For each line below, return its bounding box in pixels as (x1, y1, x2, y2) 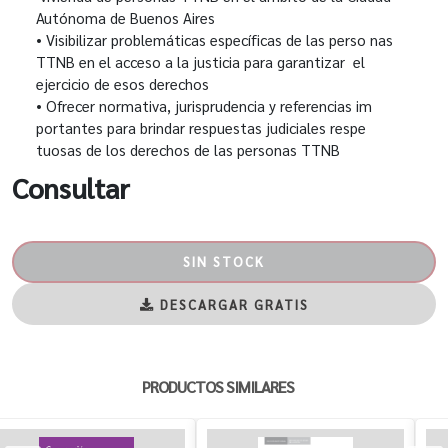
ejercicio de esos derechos (36, 73, 217, 93)
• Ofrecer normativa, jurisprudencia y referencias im (36, 95, 372, 115)
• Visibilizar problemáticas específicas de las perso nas (36, 29, 393, 49)
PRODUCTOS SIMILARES (142, 376, 294, 398)
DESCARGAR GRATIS (154, 295, 309, 313)
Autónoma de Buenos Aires (36, 7, 223, 27)
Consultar (12, 168, 131, 205)
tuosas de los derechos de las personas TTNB (36, 139, 340, 159)
